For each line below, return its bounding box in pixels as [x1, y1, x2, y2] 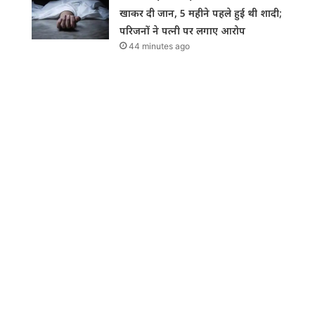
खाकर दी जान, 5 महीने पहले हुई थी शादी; [120, 6, 283, 20]
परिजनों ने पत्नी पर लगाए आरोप [120, 24, 246, 38]
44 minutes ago [129, 41, 191, 52]
